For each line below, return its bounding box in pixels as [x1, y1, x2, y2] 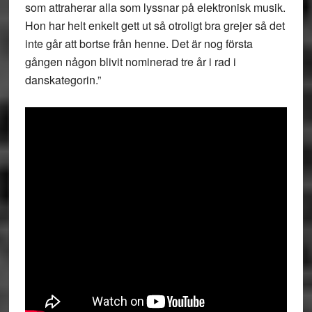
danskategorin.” [24, 72, 101, 88]
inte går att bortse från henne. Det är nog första [24, 36, 253, 52]
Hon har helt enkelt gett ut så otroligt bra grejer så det [24, 17, 285, 33]
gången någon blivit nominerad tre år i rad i [24, 54, 236, 70]
